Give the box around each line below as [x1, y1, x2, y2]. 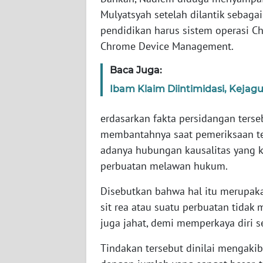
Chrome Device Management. [100, 39, 234, 53]
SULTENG [23, 177, 56, 187]
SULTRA [23, 90, 50, 100]
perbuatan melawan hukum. [100, 159, 228, 173]
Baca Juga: [110, 65, 162, 76]
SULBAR [23, 220, 51, 231]
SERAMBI [23, 3, 55, 14]
